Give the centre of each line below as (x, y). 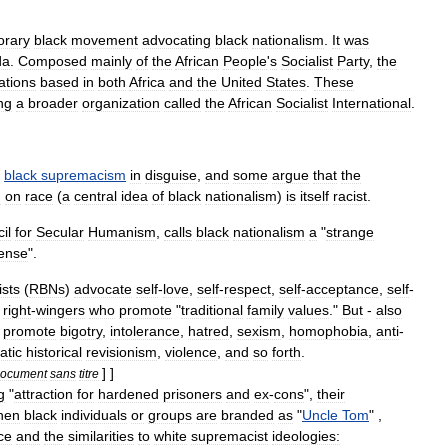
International (371, 103)
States (286, 82)
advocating (176, 40)
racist (350, 196)
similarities (101, 436)
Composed (52, 61)
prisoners (192, 394)
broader (53, 103)
